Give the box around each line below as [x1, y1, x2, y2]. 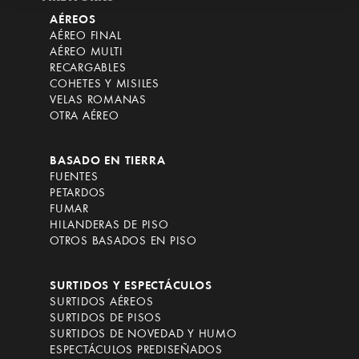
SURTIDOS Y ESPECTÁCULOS [50, 280, 212, 292]
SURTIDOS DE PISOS [50, 313, 162, 325]
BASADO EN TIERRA [50, 155, 166, 167]
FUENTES [50, 171, 99, 184]
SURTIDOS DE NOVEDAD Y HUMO [50, 329, 237, 341]
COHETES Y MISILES [50, 79, 159, 91]
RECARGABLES [50, 63, 127, 75]
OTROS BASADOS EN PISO [50, 236, 197, 248]
